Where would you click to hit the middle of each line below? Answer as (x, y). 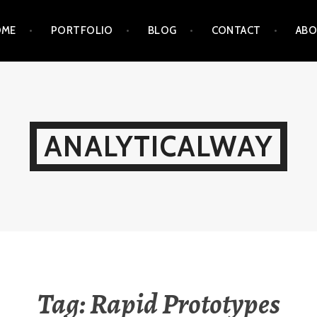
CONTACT (236, 31)
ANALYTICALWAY (158, 146)
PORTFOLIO (82, 31)
